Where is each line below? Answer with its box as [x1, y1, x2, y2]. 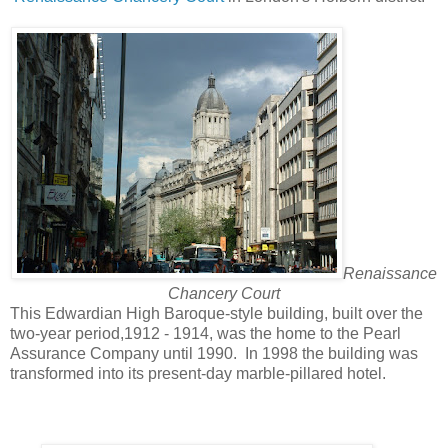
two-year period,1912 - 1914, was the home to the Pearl [10, 324, 401, 342]
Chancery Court [168, 284, 280, 302]
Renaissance [343, 264, 437, 282]
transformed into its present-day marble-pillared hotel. [10, 364, 386, 382]
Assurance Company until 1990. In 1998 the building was [10, 344, 418, 362]
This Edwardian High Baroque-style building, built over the [10, 304, 423, 322]
